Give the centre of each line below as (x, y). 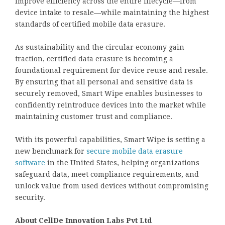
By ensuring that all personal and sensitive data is (104, 82)
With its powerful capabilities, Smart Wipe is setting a (110, 140)
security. (30, 198)
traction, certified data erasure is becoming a (94, 59)
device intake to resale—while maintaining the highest (112, 13)
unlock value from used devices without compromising (112, 186)
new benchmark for (50, 151)
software (30, 163)
